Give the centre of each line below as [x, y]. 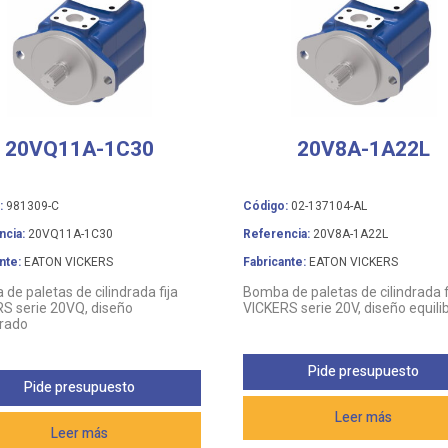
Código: [265, 205]
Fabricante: [274, 261]
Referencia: [276, 233]
